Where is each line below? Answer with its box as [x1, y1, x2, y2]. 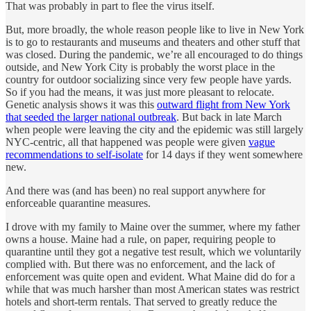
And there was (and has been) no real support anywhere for [6, 185, 265, 197]
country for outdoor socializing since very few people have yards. [6, 74, 292, 86]
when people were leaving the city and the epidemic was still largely [6, 124, 303, 136]
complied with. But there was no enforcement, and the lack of [6, 258, 275, 271]
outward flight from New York [157, 99, 290, 111]
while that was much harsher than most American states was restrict [6, 283, 299, 296]
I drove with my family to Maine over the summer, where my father [6, 221, 300, 233]
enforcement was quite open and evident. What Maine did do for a [6, 271, 295, 283]
